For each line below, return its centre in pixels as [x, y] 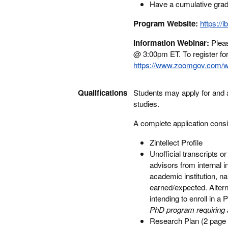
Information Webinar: [171, 43]
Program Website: [166, 23]
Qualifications [102, 93]
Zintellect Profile [176, 142]
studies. [147, 104]
